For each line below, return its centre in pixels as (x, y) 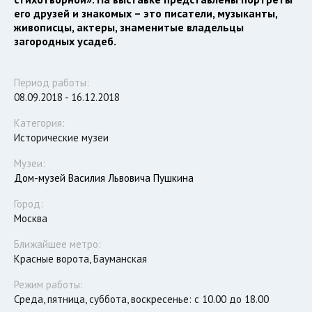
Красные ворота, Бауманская (80, 259)
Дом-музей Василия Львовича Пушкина (104, 178)
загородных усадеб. (65, 41)
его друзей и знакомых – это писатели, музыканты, (146, 14)
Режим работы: (48, 285)
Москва (31, 219)
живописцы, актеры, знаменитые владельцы (129, 28)
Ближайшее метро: (57, 244)
